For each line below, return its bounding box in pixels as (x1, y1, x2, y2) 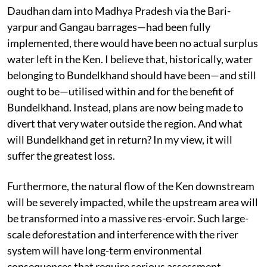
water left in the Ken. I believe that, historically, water (7, 52, 253, 66)
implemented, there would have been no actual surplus (7, 36, 258, 49)
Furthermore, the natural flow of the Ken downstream (7, 179, 254, 193)
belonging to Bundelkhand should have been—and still (7, 68, 256, 82)
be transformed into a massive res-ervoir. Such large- (7, 211, 249, 225)
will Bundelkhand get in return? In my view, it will (7, 132, 232, 146)
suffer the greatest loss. (7, 148, 115, 162)
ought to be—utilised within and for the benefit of (7, 84, 234, 98)
